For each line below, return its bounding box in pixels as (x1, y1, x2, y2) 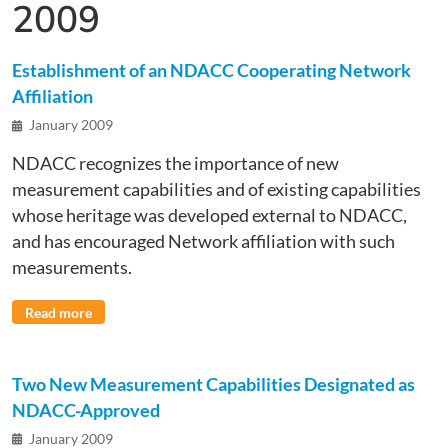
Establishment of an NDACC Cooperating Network (12, 60, 411, 82)
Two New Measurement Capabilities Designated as (12, 374, 415, 396)
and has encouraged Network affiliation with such (12, 231, 395, 253)
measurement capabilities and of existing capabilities (12, 179, 421, 201)
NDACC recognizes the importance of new (12, 153, 339, 175)
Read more (25, 303, 92, 321)
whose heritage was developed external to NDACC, (12, 205, 407, 227)
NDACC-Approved (12, 400, 160, 422)
